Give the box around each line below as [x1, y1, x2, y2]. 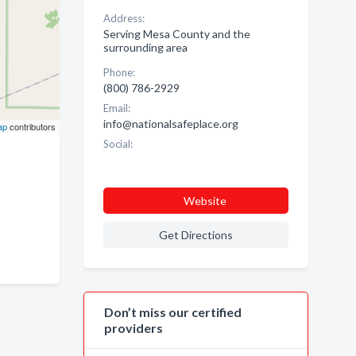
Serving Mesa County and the [103, 27, 250, 41]
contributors [6, 120, 56, 133]
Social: [103, 137, 133, 150]
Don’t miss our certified [103, 304, 242, 319]
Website [183, 194, 226, 207]
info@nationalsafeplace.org [103, 117, 238, 130]
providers [103, 320, 163, 335]
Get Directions [158, 228, 233, 242]
